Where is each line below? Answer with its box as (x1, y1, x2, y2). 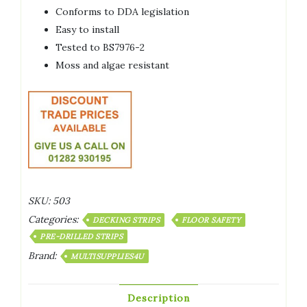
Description (127, 291, 190, 304)
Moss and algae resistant (56, 59, 169, 72)
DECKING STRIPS (93, 214, 160, 225)
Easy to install (56, 23, 119, 36)
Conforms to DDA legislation (56, 5, 189, 19)
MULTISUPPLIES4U (71, 251, 144, 261)
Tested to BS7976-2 (56, 41, 145, 54)
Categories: (28, 212, 81, 225)
